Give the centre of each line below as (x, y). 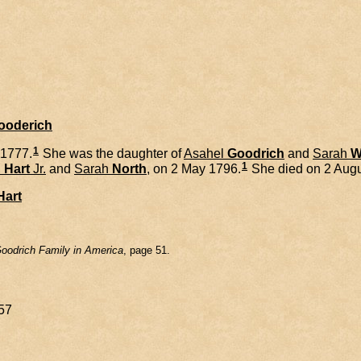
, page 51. (147, 250)
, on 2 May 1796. (194, 168)
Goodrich (256, 153)
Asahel (204, 153)
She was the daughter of (112, 153)
